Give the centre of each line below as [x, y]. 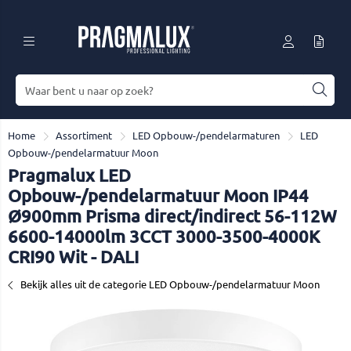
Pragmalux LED [69, 175]
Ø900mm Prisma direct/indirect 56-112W [172, 216]
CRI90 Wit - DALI [73, 257]
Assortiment [84, 135]
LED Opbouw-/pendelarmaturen [206, 135]
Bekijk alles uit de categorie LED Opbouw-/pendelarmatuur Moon [170, 284]
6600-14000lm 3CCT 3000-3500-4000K [164, 236]
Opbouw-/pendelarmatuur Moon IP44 [158, 195]
